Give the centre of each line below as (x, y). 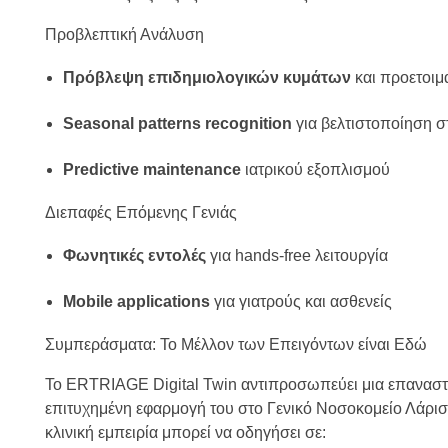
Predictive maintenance (151, 170)
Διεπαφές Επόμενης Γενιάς (141, 213)
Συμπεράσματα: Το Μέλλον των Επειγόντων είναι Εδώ (236, 345)
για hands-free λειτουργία (296, 256)
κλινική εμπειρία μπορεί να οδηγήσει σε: (185, 433)
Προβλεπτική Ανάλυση (124, 35)
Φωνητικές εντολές (134, 256)
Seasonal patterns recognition (177, 124)
